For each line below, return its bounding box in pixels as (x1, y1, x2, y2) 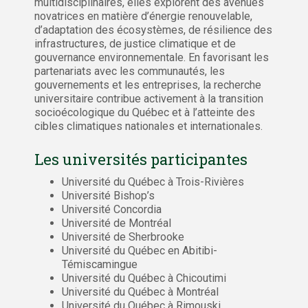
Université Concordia (62, 202, 162, 216)
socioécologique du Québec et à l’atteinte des (34, 105, 255, 119)
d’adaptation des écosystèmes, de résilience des (34, 23, 272, 36)
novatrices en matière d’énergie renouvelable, (34, 9, 252, 23)
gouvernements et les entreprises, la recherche (34, 78, 261, 91)
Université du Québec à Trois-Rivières (62, 175, 244, 188)
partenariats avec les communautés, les (34, 64, 225, 78)
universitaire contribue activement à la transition (34, 91, 263, 105)
